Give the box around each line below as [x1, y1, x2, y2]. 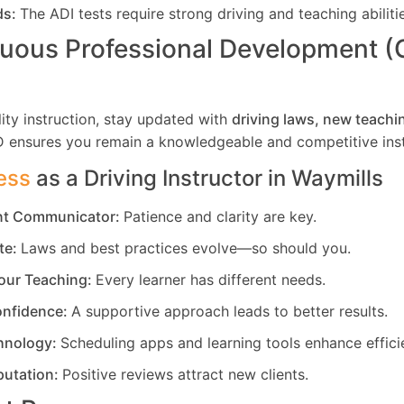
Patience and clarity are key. [124, 207, 317, 226]
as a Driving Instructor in [31, 165, 291, 192]
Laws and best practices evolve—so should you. [21, 239, 351, 258]
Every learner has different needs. [96, 271, 326, 289]
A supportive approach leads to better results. [71, 302, 388, 321]
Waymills [291, 165, 383, 192]
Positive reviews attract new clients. [62, 365, 308, 384]
